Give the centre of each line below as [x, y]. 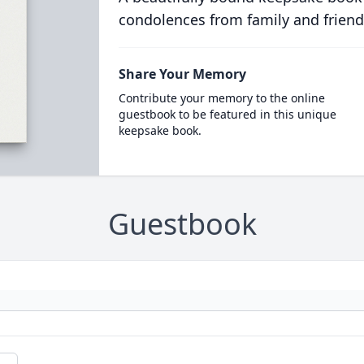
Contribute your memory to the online [221, 98]
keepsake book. [160, 130]
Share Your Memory [182, 74]
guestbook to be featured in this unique [227, 114]
